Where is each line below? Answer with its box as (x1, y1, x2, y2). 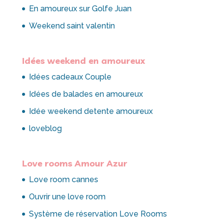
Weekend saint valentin (28, 21, 115, 31)
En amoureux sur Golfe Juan (28, 4, 132, 14)
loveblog (28, 124, 62, 134)
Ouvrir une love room (28, 192, 106, 202)
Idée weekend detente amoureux (28, 107, 153, 116)
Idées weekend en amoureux (22, 55, 145, 67)
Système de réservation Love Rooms (28, 209, 167, 219)
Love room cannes (28, 175, 98, 185)
